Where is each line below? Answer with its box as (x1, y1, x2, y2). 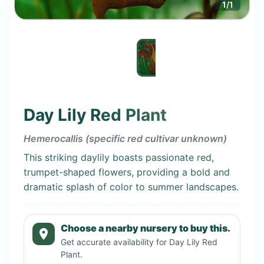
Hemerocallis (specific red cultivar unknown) (24, 132, 227, 144)
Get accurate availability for (60, 236, 169, 247)
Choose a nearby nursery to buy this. (60, 222, 230, 234)
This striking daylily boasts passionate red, (24, 151, 214, 163)
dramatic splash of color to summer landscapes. (24, 180, 239, 193)
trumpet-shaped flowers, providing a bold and (24, 166, 230, 178)
